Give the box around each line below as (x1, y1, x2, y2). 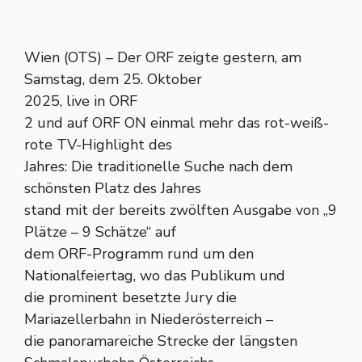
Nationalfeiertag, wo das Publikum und (24, 266, 285, 285)
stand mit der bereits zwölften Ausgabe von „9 (24, 200, 337, 220)
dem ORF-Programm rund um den (24, 244, 254, 263)
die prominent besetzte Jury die (24, 288, 237, 307)
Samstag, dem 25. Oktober (24, 69, 202, 89)
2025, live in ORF (24, 91, 137, 111)
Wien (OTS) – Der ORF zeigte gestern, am (24, 48, 301, 67)
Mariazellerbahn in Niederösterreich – (24, 309, 273, 329)
